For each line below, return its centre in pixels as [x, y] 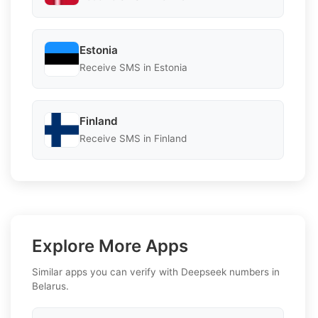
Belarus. [50, 286]
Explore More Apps [110, 246]
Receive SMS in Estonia [133, 68]
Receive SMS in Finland [133, 139]
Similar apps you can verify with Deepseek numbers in [156, 272]
